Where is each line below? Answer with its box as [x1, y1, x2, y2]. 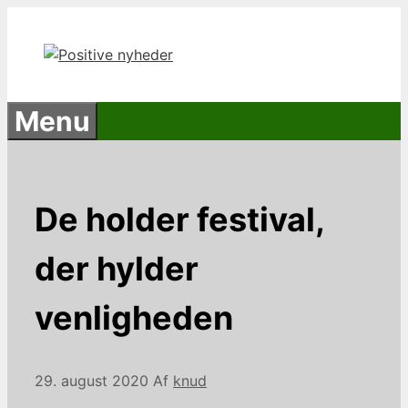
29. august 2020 [35, 371, 148, 390]
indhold [6, 52, 57, 70]
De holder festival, [35, 199, 324, 240]
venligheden [35, 297, 233, 338]
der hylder [35, 248, 199, 289]
